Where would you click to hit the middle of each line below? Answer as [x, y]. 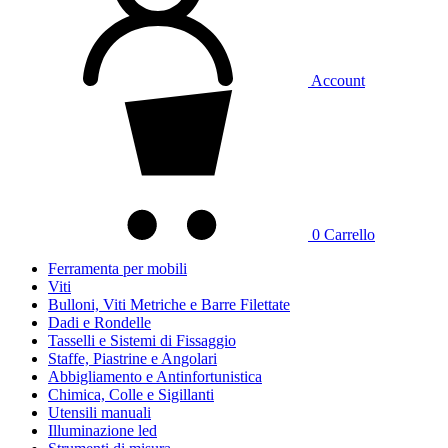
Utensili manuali [99, 412]
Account [338, 80]
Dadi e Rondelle [99, 322]
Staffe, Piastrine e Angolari [132, 358]
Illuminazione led [102, 430]
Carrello [349, 234]
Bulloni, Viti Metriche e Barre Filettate [169, 304]
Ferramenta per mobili [117, 268]
